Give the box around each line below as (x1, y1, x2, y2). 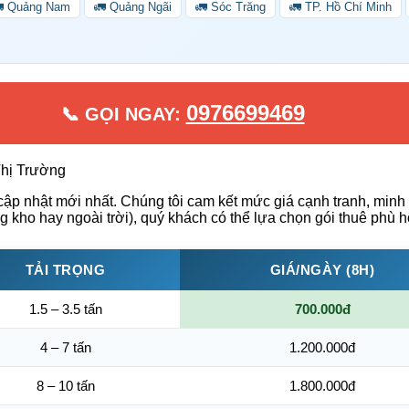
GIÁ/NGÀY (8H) (269, 261, 375, 278)
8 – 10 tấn (36, 377, 95, 393)
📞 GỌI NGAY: (60, 103, 186, 124)
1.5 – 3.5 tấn (28, 300, 102, 317)
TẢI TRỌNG (25, 261, 106, 278)
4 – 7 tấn (39, 339, 91, 355)
